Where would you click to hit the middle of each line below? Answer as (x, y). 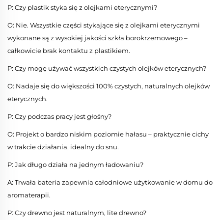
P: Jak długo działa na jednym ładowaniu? (75, 165)
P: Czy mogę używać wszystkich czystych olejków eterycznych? (107, 69)
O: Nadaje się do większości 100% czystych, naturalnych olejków (109, 86)
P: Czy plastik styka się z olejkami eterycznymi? (82, 8)
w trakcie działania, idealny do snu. (63, 147)
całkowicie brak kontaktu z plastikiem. (69, 51)
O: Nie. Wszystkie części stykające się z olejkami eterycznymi (104, 25)
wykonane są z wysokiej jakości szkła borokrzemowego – (97, 38)
